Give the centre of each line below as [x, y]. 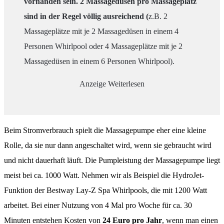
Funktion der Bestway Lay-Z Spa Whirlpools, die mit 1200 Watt [105, 190]
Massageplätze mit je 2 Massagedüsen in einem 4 [101, 31]
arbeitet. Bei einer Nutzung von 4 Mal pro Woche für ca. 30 [98, 205]
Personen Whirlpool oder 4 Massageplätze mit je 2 [103, 46]
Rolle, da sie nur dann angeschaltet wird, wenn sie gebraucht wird [108, 145]
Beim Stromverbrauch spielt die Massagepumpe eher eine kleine [105, 130]
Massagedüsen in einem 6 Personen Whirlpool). [99, 61]
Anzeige [93, 83]
